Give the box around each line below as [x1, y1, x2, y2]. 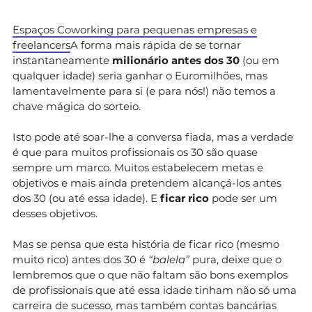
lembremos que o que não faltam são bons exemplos [13, 267, 288, 281]
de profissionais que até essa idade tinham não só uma [13, 283, 297, 297]
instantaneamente [13, 53, 112, 67]
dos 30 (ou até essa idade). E [13, 191, 160, 205]
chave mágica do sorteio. [13, 99, 141, 113]
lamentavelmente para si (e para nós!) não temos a [13, 84, 276, 97]
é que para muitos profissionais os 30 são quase [13, 145, 258, 159]
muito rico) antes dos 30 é [13, 252, 148, 266]
